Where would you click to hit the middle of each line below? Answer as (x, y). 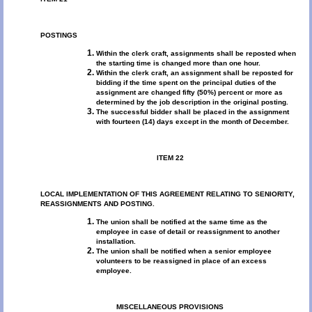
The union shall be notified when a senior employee (184, 251)
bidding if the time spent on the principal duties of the (186, 82)
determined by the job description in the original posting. (192, 102)
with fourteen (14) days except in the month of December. (192, 121)
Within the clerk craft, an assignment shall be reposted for (194, 72)
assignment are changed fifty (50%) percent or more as (189, 92)
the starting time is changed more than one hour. (178, 63)
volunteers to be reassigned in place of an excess (181, 260)
